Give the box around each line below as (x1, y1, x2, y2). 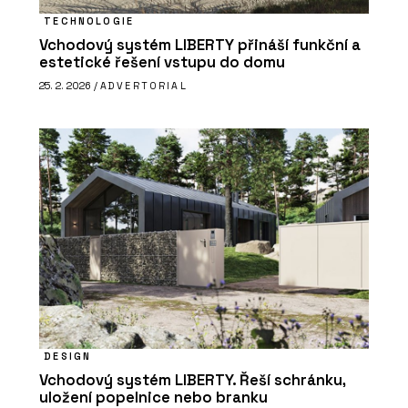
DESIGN (44, 349, 92, 362)
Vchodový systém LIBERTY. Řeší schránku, (39, 370, 345, 390)
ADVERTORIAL (100, 79, 188, 93)
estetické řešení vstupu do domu (39, 53, 285, 73)
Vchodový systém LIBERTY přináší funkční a (39, 36, 361, 56)
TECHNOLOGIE (44, 15, 134, 27)
